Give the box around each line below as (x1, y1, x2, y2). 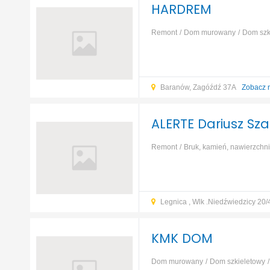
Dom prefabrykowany (195, 159, 266, 168)
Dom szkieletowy (209, 257, 265, 266)
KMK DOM (151, 230, 213, 247)
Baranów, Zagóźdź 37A (160, 83, 237, 92)
